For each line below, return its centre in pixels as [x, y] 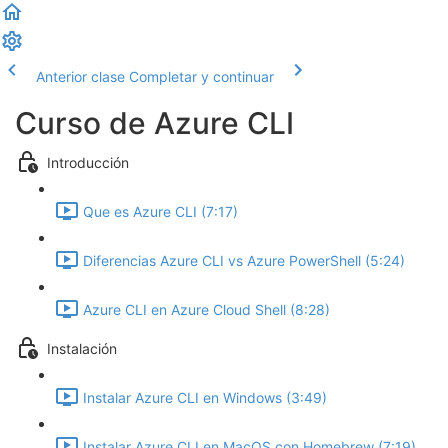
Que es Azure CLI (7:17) [160, 212]
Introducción [88, 163]
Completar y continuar [201, 76]
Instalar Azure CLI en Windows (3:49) [205, 398]
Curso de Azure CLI [154, 123]
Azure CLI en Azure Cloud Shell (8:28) [206, 310]
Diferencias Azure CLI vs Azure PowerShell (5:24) [244, 261]
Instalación [82, 349]
